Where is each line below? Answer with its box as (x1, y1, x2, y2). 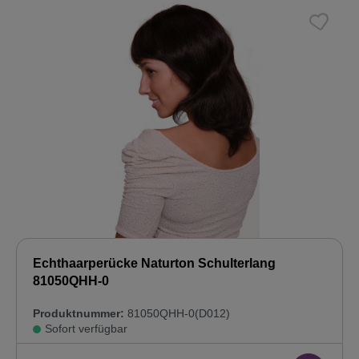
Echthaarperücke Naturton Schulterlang (33, 256, 276, 271)
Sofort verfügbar (45, 322, 127, 336)
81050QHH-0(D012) (124, 307, 230, 321)
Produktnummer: (33, 307, 124, 321)
